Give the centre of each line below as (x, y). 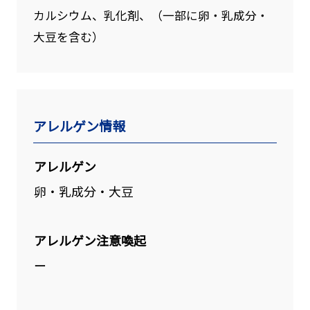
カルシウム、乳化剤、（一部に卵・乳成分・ (151, 16)
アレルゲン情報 (79, 126)
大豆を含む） (68, 37)
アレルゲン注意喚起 (90, 240)
